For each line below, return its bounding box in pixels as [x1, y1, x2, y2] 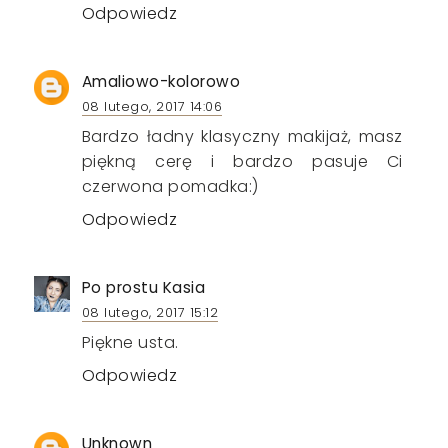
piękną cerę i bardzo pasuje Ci [81, 150, 403, 174]
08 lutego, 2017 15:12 [81, 304, 219, 322]
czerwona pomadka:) [81, 175, 259, 199]
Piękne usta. [81, 331, 179, 355]
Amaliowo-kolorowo [81, 71, 241, 93]
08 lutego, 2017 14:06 [81, 98, 223, 116]
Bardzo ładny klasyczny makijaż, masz [81, 125, 403, 149]
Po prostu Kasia [81, 277, 206, 299]
